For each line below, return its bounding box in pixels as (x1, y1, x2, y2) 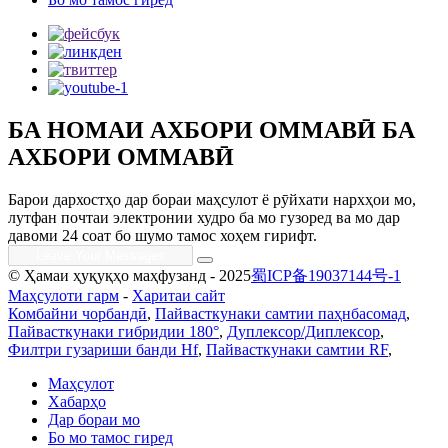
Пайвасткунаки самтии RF (206, 341, 388, 359)
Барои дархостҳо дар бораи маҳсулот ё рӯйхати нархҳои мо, (8, 191, 416, 209)
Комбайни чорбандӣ (8, 305, 147, 323)
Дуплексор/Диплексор (227, 323, 380, 341)
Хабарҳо (48, 393, 106, 411)
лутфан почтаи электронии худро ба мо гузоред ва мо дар (8, 209, 400, 227)
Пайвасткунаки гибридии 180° (8, 323, 219, 341)
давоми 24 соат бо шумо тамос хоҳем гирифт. (8, 227, 317, 245)
